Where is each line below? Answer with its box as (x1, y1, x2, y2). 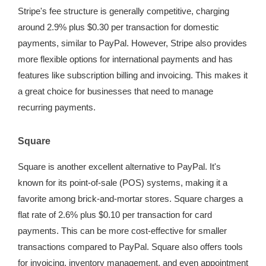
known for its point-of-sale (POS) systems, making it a (18, 178, 227, 188)
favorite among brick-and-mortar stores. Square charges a (18, 194, 243, 204)
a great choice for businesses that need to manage (18, 86, 213, 96)
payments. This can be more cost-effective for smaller (18, 226, 227, 236)
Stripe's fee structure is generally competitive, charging (18, 6, 229, 16)
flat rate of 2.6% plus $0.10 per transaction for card (18, 210, 212, 220)
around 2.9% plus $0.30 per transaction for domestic (18, 22, 219, 32)
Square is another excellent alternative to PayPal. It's (18, 161, 221, 172)
